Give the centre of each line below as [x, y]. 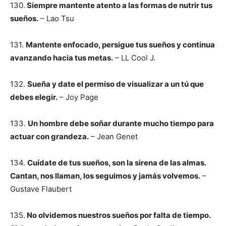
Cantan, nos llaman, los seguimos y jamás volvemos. [105, 176]
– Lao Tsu [56, 18]
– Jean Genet [113, 136]
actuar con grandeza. [49, 136]
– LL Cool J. [134, 58]
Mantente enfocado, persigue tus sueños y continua [120, 45]
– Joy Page [78, 97]
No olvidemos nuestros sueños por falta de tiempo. [118, 215]
